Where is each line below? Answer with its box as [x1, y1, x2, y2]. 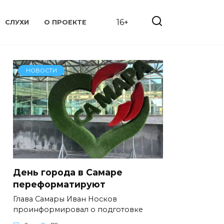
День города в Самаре [13, 166, 122, 177]
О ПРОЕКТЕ [44, 18, 87, 26]
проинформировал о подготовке [13, 204, 143, 214]
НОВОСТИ [25, 66, 57, 74]
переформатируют [13, 178, 105, 189]
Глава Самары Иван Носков [13, 194, 117, 203]
